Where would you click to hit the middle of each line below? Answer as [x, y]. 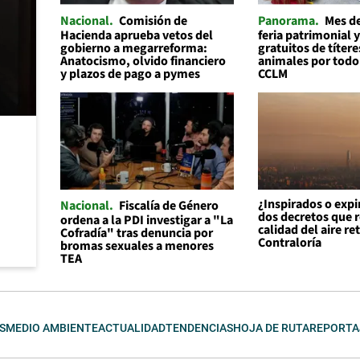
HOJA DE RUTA [271, 327]
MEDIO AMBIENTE [52, 327]
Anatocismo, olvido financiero [143, 61]
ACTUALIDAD [132, 327]
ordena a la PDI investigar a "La [146, 220]
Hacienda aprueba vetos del [136, 35]
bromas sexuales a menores [137, 245]
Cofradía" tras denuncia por [136, 233]
